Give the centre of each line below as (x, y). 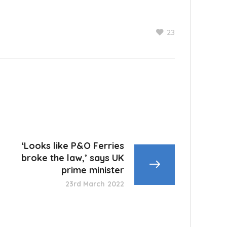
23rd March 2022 (94, 184)
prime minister (93, 170)
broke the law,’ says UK (73, 158)
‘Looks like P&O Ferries (73, 146)
